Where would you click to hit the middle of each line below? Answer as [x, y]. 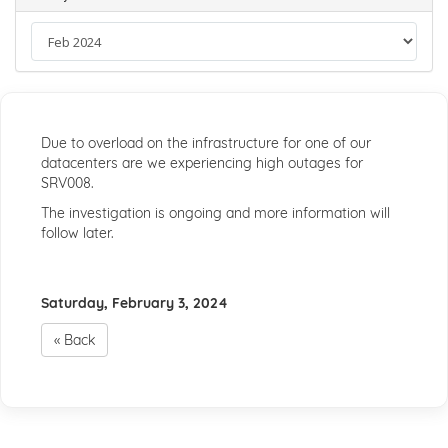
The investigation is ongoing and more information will [215, 213]
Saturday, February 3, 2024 [134, 303]
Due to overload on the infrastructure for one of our [206, 143]
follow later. [77, 233]
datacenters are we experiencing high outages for [202, 163]
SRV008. [67, 183]
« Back [74, 340]
